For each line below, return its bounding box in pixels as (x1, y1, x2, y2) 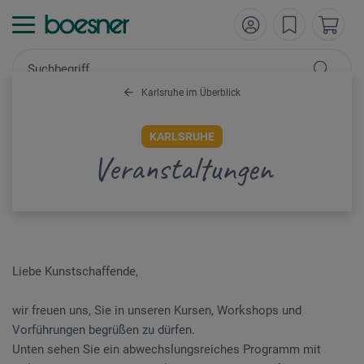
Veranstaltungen (92, 149, 272, 189)
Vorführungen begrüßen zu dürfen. (12, 323, 195, 337)
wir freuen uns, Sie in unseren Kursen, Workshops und (12, 303, 301, 318)
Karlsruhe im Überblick (138, 87, 240, 98)
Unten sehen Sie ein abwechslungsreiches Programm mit (12, 342, 321, 357)
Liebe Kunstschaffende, (12, 264, 138, 279)
